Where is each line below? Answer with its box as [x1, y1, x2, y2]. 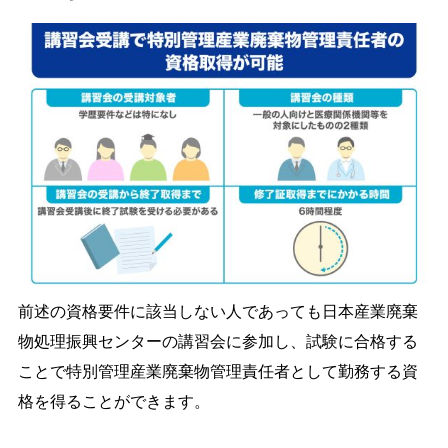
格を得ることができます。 [18, 392, 210, 410]
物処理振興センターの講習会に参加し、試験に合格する [18, 332, 418, 350]
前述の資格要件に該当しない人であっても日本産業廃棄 [18, 302, 418, 320]
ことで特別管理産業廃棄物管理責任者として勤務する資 [18, 362, 418, 380]
